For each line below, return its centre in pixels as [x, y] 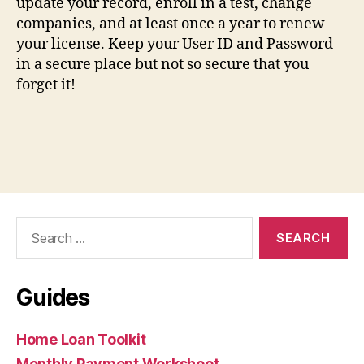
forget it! [46, 84]
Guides [53, 297]
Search [32, 224]
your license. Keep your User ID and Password [175, 44]
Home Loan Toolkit [81, 339]
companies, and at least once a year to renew [171, 24]
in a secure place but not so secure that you [162, 64]
